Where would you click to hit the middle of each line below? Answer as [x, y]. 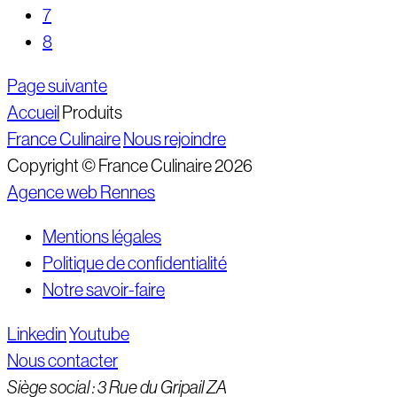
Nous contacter [62, 361]
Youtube [99, 335]
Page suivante [57, 86]
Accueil [33, 113]
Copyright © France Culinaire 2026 [130, 166]
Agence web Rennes [81, 193]
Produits [92, 113]
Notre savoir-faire [104, 290]
